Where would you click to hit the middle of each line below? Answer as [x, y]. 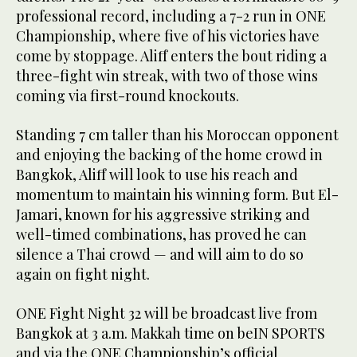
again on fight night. [83, 274]
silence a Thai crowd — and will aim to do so [160, 254]
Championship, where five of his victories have [168, 35]
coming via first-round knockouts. [127, 95]
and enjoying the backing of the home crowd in [169, 154]
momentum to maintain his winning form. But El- [177, 194]
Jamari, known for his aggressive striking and [163, 214]
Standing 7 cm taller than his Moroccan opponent [177, 134]
